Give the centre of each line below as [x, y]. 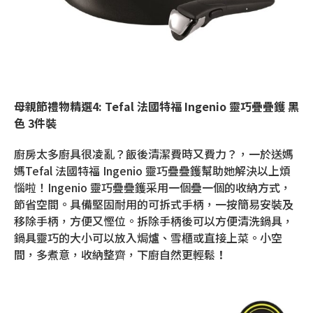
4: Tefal [115, 107]
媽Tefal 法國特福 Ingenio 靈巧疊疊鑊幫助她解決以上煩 [152, 171]
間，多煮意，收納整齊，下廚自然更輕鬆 [115, 255]
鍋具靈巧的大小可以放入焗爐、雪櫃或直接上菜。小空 [148, 238]
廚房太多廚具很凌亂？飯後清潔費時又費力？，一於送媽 [154, 154]
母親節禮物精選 [53, 107]
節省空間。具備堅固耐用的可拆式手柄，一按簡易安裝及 [154, 204]
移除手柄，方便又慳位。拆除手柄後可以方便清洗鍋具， [154, 221]
